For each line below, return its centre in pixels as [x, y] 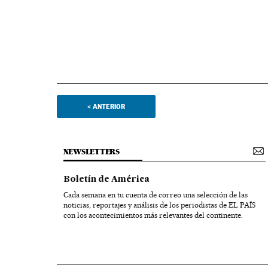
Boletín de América [106, 179]
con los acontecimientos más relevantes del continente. [153, 215]
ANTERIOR [109, 106]
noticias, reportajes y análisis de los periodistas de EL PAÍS [159, 205]
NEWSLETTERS [91, 152]
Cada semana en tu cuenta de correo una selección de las [155, 195]
